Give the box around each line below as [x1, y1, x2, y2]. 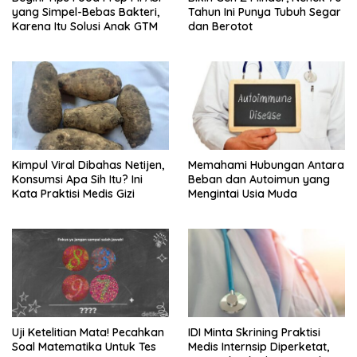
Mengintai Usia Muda [188, 186, 297, 201]
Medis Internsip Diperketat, [188, 339, 329, 354]
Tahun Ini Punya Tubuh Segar [188, 4, 341, 19]
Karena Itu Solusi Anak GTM [12, 18, 158, 33]
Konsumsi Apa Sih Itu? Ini [12, 171, 143, 186]
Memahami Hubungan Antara [188, 157, 344, 172]
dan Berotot [188, 18, 253, 33]
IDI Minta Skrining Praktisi [188, 324, 320, 339]
